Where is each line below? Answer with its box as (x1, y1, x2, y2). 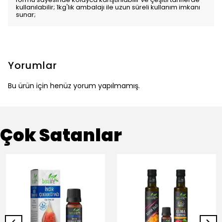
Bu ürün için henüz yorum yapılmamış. (8, 81, 140, 91)
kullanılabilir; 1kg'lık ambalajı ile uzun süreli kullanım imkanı (16, 2, 200, 12)
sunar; (16, 10, 36, 19)
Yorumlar (8, 58, 57, 72)
